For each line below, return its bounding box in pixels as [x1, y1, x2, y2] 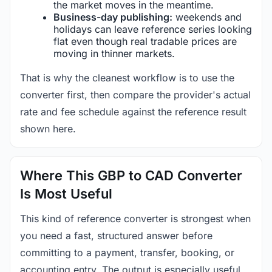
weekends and [172, 10, 242, 23]
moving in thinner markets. [53, 47, 175, 59]
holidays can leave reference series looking [53, 22, 252, 35]
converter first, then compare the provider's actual [20, 88, 251, 101]
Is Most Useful [20, 185, 112, 202]
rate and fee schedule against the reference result [20, 105, 246, 118]
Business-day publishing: [53, 10, 172, 23]
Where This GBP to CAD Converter [20, 167, 242, 183]
